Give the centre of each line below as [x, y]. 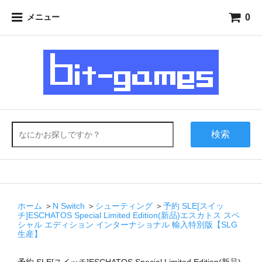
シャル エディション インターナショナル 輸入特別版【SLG [127, 225]
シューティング [124, 206]
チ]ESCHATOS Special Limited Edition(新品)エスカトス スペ [129, 215]
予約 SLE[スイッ [194, 206]
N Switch [69, 206]
